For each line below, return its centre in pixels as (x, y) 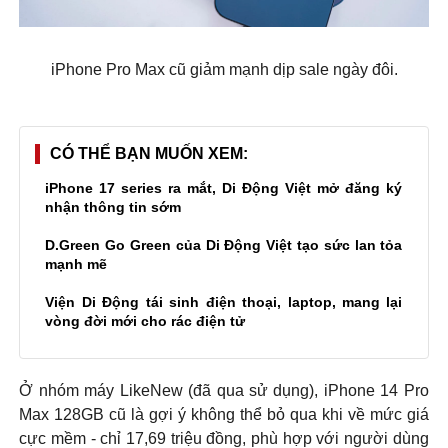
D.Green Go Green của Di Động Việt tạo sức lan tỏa (224, 245)
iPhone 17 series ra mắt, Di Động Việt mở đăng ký (224, 188)
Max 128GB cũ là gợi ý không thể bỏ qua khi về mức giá (224, 415)
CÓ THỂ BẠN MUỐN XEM (147, 154)
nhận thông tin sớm (113, 207)
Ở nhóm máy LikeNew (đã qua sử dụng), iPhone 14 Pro (224, 391)
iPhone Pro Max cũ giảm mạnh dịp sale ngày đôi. (224, 70)
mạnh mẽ (76, 264)
